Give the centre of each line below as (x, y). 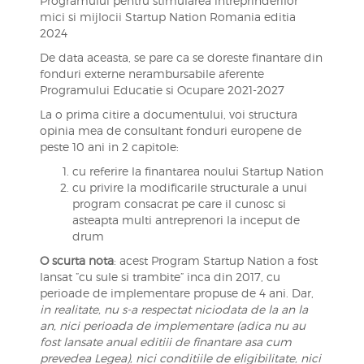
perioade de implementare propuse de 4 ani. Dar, (176, 293)
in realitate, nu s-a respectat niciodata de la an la (173, 309)
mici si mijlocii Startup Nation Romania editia (167, 17)
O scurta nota (76, 260)
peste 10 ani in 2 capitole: (109, 147)
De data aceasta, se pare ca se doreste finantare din (181, 57)
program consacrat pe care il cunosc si (179, 204)
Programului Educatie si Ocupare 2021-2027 (162, 90)
